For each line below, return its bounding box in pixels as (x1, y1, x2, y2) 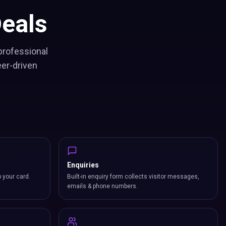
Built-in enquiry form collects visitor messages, (67, 173, 199, 180)
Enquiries (67, 161, 99, 169)
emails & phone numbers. (67, 183, 138, 190)
